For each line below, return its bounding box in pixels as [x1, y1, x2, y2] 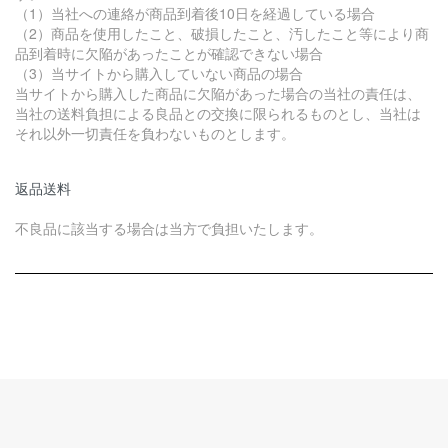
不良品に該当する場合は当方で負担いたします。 [15, 217, 324, 238]
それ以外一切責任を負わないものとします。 [15, 122, 296, 143]
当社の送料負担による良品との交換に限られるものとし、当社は [15, 102, 422, 123]
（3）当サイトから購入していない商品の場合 [15, 62, 304, 83]
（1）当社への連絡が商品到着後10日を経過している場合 [15, 2, 376, 23]
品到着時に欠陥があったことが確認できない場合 [15, 42, 324, 63]
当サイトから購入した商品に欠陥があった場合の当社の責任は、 [15, 82, 422, 103]
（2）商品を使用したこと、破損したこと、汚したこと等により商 [15, 22, 430, 43]
